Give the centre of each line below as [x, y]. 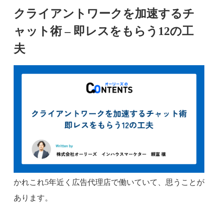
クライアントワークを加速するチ [104, 14]
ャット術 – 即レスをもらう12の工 [104, 31]
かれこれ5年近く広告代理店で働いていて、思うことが [109, 182]
